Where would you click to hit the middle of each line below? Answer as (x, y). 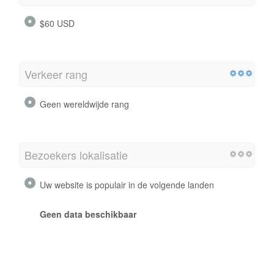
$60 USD (57, 24)
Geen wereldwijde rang (84, 104)
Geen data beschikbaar (88, 214)
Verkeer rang (56, 74)
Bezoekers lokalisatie (76, 155)
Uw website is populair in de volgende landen (127, 185)
